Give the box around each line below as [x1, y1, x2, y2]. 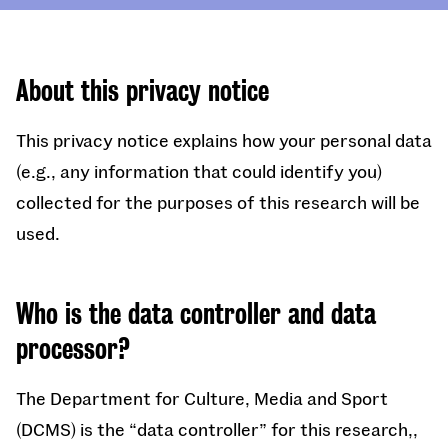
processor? [16, 332, 130, 366]
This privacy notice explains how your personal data [16, 129, 432, 151]
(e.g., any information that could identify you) [16, 160, 382, 182]
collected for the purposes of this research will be [16, 191, 420, 213]
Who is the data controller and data [16, 297, 376, 331]
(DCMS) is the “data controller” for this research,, [16, 418, 418, 440]
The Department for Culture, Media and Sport [16, 387, 388, 409]
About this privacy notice [16, 74, 269, 108]
